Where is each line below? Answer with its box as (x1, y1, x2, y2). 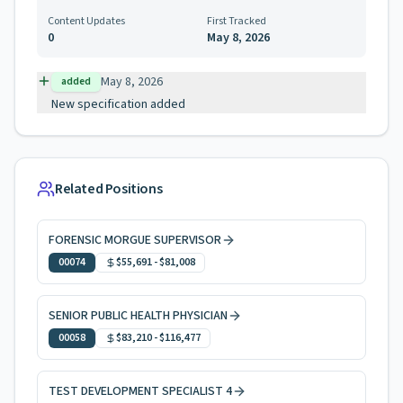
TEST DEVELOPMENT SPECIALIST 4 (49, 382, 232, 400)
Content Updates (48, 13, 125, 29)
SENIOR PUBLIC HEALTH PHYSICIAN (49, 307, 228, 325)
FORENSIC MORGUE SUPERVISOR (49, 231, 221, 249)
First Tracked (207, 13, 266, 29)
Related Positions (55, 179, 163, 199)
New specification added (51, 95, 185, 113)
